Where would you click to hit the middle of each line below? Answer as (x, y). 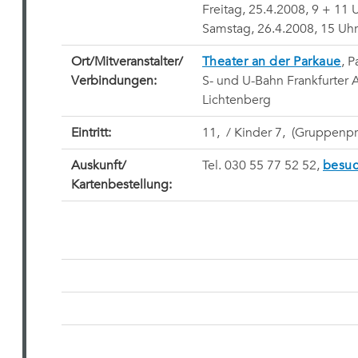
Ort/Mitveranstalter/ (127, 62)
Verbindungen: (113, 81)
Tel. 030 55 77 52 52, (262, 165)
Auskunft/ (98, 165)
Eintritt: (91, 133)
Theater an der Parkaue (271, 62)
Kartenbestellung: (121, 185)
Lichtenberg (236, 100)
